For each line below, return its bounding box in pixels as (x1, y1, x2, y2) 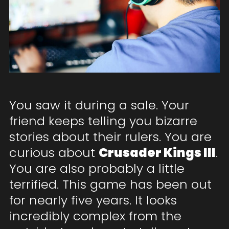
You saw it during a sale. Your (9, 97, 189, 114)
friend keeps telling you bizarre (9, 112, 197, 130)
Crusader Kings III (98, 144, 216, 162)
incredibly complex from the (9, 208, 181, 225)
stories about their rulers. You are (9, 128, 212, 146)
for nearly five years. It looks (9, 192, 177, 209)
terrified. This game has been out (9, 176, 212, 193)
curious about (9, 144, 99, 162)
